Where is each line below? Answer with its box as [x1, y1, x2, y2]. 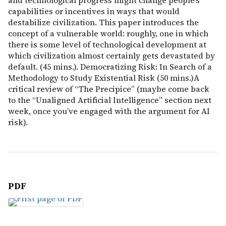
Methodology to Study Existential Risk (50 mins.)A [8, 72, 199, 83]
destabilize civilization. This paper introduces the [8, 17, 199, 28]
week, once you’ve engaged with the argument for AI [8, 105, 210, 117]
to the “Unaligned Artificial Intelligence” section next [8, 94, 211, 105]
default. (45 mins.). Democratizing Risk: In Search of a [8, 61, 212, 72]
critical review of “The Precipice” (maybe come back [8, 83, 209, 94]
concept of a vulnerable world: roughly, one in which [8, 28, 208, 39]
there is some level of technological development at [8, 39, 206, 50]
